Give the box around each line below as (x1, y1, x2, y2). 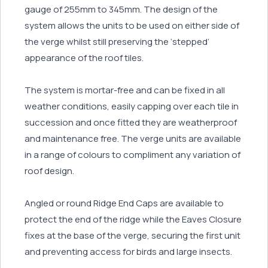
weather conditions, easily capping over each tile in (25, 99, 239, 112)
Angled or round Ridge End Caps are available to (25, 196, 224, 209)
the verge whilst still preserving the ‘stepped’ (25, 35, 209, 48)
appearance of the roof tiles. (25, 51, 144, 64)
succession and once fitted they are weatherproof (25, 115, 237, 129)
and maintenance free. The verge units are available (25, 132, 241, 145)
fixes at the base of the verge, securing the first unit (25, 229, 240, 242)
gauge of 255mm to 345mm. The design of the (25, 2, 218, 16)
